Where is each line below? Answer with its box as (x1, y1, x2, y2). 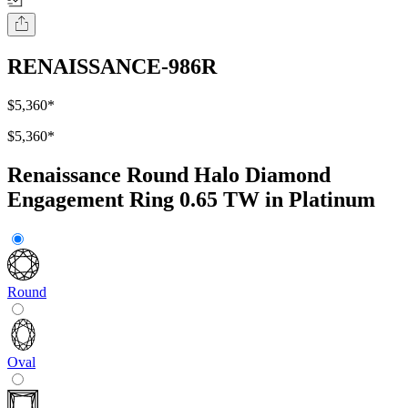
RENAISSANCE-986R (7, 55, 217, 79)
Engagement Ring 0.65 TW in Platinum (7, 188, 375, 212)
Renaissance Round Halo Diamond (7, 163, 331, 188)
